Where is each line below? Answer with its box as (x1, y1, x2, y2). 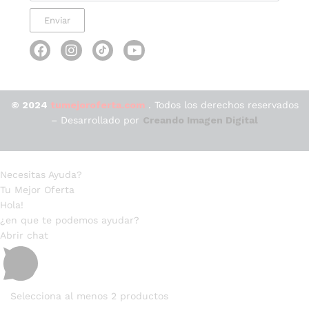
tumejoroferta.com (50, 99, 145, 111)
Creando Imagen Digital (143, 114, 258, 126)
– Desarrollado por (51, 114, 143, 126)
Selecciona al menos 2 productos (10, 290, 168, 302)
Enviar (44, 14, 70, 26)
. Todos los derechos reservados (144, 99, 299, 111)
